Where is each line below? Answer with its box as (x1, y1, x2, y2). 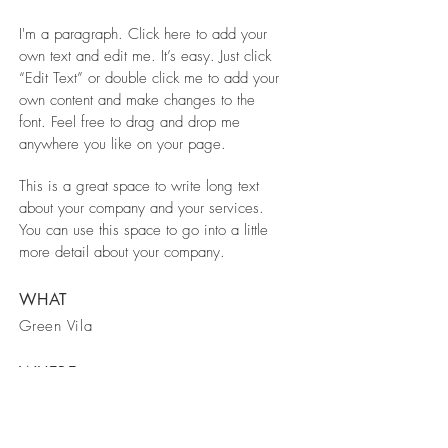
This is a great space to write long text (19, 176, 259, 196)
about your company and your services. (19, 198, 264, 218)
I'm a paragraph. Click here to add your (19, 24, 267, 44)
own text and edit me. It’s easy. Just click (19, 46, 271, 66)
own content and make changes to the (19, 90, 255, 110)
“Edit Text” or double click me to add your (19, 68, 279, 88)
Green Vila (19, 316, 93, 336)
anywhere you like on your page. (19, 134, 231, 154)
